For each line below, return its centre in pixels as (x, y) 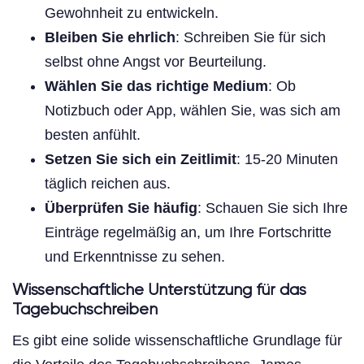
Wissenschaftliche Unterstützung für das (159, 290)
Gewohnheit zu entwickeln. (132, 13)
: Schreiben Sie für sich (251, 37)
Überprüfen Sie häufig (121, 208)
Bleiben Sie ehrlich (110, 37)
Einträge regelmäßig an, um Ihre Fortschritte (188, 232)
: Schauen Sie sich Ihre (273, 208)
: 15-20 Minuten (287, 159)
